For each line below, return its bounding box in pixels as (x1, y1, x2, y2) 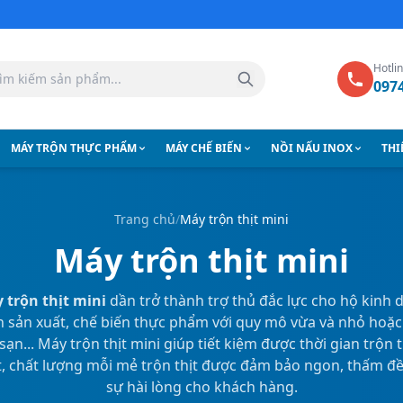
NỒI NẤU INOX (270, 140, 353, 156)
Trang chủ (114, 210, 175, 228)
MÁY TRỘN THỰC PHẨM (10, 140, 137, 156)
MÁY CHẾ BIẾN (165, 140, 242, 156)
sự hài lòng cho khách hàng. (105, 377, 298, 397)
